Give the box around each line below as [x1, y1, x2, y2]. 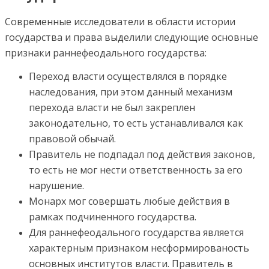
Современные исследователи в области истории [5, 15, 235, 29]
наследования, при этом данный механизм [29, 85, 232, 99]
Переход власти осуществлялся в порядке [29, 70, 227, 83]
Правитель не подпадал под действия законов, [29, 148, 255, 162]
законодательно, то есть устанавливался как [29, 116, 243, 130]
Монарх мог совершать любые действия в [29, 195, 230, 208]
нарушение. [29, 179, 84, 193]
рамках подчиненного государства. [29, 210, 196, 224]
